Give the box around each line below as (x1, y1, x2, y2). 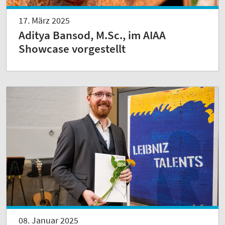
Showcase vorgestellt (19, 41, 126, 56)
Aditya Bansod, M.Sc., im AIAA (19, 28, 166, 42)
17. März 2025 (19, 14, 70, 26)
